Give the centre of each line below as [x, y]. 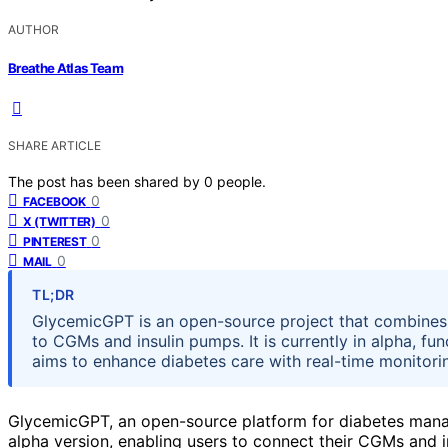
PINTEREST [55, 241]
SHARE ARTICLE [54, 145]
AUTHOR [33, 30]
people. [241, 181]
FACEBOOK [54, 201]
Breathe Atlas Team [66, 67]
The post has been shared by [106, 181]
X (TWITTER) [59, 221]
